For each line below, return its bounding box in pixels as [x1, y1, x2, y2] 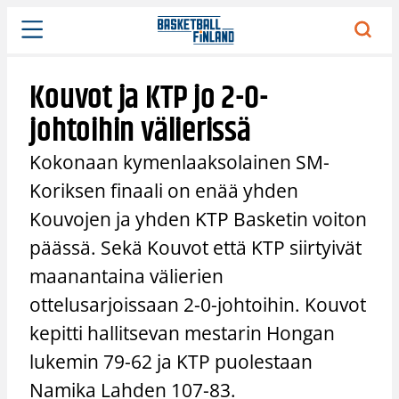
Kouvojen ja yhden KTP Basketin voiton [29, 206, 368, 232]
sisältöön [6, 27, 61, 45]
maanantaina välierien [29, 263, 224, 289]
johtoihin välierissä [29, 105, 251, 157]
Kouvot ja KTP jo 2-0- [29, 72, 268, 124]
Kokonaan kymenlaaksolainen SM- [29, 149, 330, 175]
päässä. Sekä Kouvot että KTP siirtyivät [29, 234, 362, 260]
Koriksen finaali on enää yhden [29, 177, 299, 203]
